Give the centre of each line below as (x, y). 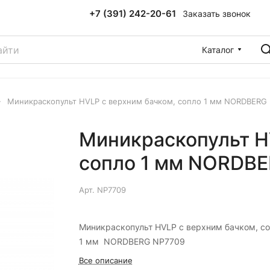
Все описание (105, 260)
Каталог (218, 49)
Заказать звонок (216, 13)
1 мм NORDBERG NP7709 (132, 241)
